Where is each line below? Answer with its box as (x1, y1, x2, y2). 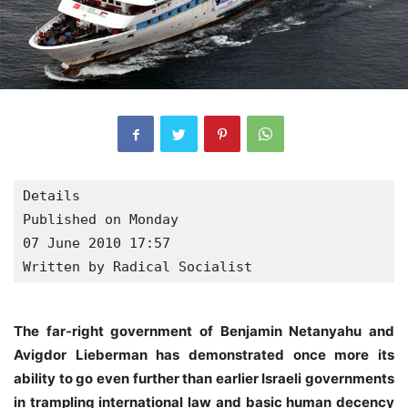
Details (23, 188, 80, 205)
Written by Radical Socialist (23, 259, 252, 276)
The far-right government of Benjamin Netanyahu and (14, 322, 394, 341)
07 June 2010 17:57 (23, 235, 170, 252)
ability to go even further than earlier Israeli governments (14, 370, 394, 388)
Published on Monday (23, 211, 178, 229)
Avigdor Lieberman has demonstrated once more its (14, 346, 394, 364)
